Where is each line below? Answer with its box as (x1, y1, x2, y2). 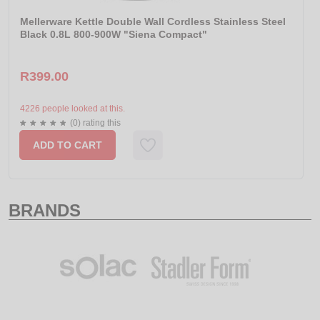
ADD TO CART (33, 139, 102, 151)
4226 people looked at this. (20, 104, 125, 114)
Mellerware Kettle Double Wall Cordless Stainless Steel (20, 16, 286, 28)
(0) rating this (70, 118, 121, 129)
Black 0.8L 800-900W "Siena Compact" (20, 29, 207, 41)
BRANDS (9, 201, 81, 221)
